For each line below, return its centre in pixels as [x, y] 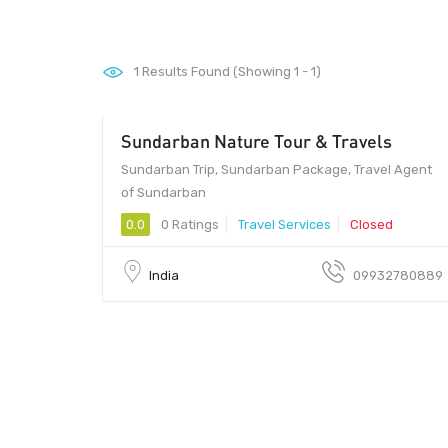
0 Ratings [188, 224]
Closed [371, 224]
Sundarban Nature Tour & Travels [256, 140]
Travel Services [284, 224]
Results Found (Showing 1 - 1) [230, 71]
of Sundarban [163, 192]
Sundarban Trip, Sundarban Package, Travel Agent [276, 169]
